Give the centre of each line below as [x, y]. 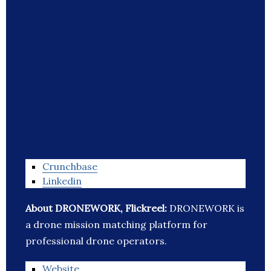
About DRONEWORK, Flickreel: [97, 208]
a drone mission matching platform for [116, 225]
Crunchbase [70, 167]
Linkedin [62, 181]
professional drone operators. [96, 241]
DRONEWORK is [207, 208]
